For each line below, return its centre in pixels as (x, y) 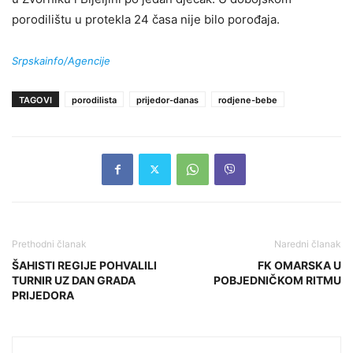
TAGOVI (35, 100)
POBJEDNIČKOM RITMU (277, 280)
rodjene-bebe (248, 100)
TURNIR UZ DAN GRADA (74, 280)
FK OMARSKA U (299, 265)
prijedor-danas (167, 100)
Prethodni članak (49, 243)
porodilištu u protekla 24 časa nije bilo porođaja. (146, 19)
